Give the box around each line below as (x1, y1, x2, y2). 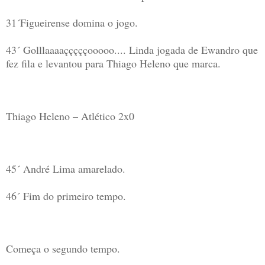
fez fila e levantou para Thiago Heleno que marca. (6, 56, 221, 71)
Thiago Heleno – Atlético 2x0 (6, 109, 134, 124)
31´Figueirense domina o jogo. (6, 15, 138, 30)
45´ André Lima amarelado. (6, 161, 125, 176)
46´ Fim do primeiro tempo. (6, 189, 126, 203)
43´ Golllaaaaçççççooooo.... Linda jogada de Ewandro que (6, 43, 258, 57)
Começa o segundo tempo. (6, 241, 120, 256)
